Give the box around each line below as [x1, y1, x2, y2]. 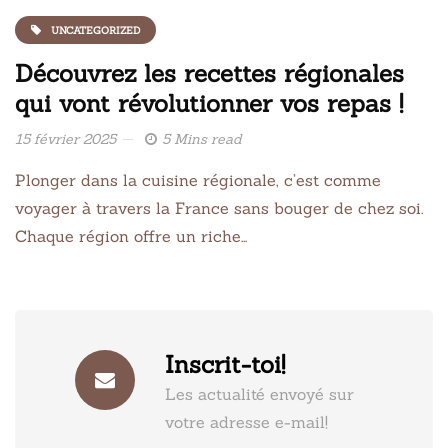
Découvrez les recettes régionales [15, 58, 404, 90]
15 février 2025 [15, 130, 116, 149]
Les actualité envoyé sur [165, 384, 354, 405]
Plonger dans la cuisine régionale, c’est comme [15, 170, 381, 191]
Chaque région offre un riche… [15, 226, 247, 247]
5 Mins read [162, 130, 242, 149]
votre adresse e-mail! [165, 412, 328, 433]
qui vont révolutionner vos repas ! [15, 88, 403, 120]
